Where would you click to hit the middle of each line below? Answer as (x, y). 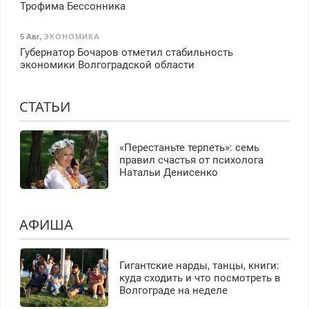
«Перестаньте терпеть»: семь (189, 147)
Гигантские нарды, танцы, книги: (199, 265)
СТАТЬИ (44, 107)
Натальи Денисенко (168, 172)
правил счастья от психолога (191, 160)
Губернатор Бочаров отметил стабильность (126, 53)
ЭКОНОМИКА (71, 36)
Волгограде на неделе (173, 290)
